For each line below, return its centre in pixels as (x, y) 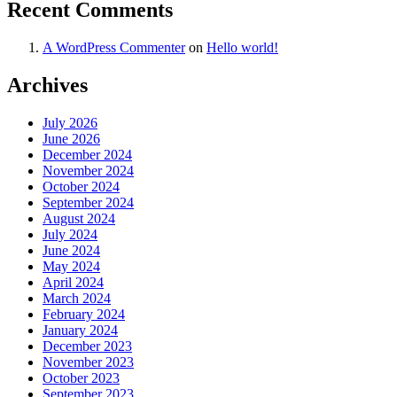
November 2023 (88, 362)
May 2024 (71, 267)
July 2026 (70, 123)
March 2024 (77, 299)
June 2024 (71, 251)
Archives (47, 86)
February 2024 (84, 315)
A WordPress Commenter (114, 48)
